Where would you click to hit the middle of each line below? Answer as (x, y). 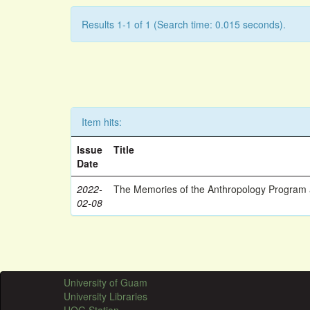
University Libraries (106, 296)
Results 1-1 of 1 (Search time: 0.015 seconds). (184, 24)
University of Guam (106, 282)
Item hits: (102, 122)
